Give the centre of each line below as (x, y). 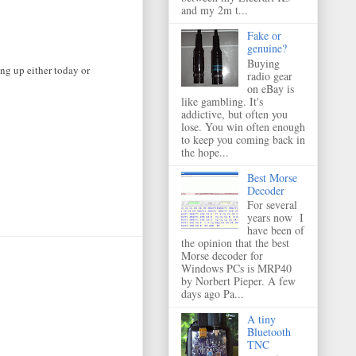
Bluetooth (269, 332)
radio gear (269, 75)
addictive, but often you (234, 114)
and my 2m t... (215, 10)
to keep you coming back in (243, 139)
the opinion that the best (235, 243)
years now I (275, 218)
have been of (275, 230)
